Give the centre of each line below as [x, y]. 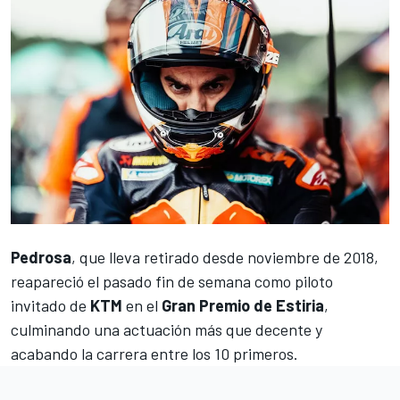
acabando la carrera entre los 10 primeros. [154, 353]
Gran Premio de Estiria [243, 305]
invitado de [50, 305]
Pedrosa [41, 257]
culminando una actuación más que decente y [167, 329]
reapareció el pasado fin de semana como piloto [172, 281]
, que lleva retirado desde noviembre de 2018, [225, 257]
